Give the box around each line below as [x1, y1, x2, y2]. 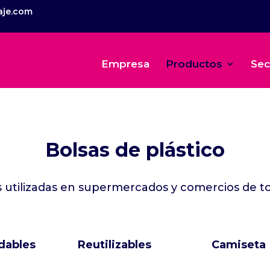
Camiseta [211, 238, 266, 251]
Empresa [101, 58, 149, 70]
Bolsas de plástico [45, 138, 225, 162]
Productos [165, 58, 222, 70]
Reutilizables [78, 238, 152, 251]
